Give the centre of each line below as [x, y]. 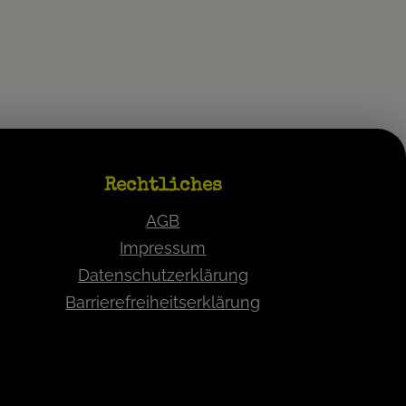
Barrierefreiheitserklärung [163, 302]
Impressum [163, 248]
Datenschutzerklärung [163, 275]
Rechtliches [163, 186]
